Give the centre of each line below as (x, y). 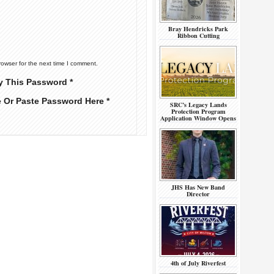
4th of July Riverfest (198, 263)
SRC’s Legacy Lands (198, 105)
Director (198, 194)
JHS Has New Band (198, 187)
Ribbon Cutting (198, 35)
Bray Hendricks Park (198, 29)
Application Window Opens (198, 118)
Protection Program (198, 111)
